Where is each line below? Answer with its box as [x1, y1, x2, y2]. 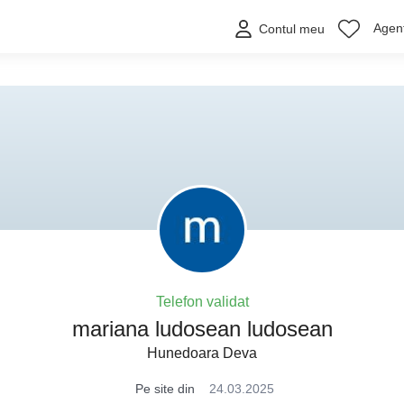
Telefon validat [155, 294, 249, 309]
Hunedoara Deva [147, 345, 257, 361]
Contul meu [259, 22, 325, 37]
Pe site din [135, 381, 195, 396]
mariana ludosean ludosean [71, 317, 333, 341]
